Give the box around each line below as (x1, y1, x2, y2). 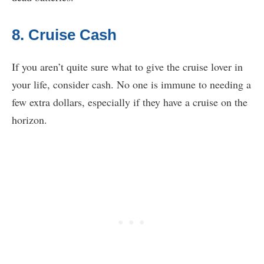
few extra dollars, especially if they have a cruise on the (12, 95, 247, 110)
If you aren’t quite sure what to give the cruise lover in (12, 60, 243, 74)
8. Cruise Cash (12, 26, 117, 44)
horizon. (12, 113, 51, 127)
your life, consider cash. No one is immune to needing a (12, 77, 251, 92)
